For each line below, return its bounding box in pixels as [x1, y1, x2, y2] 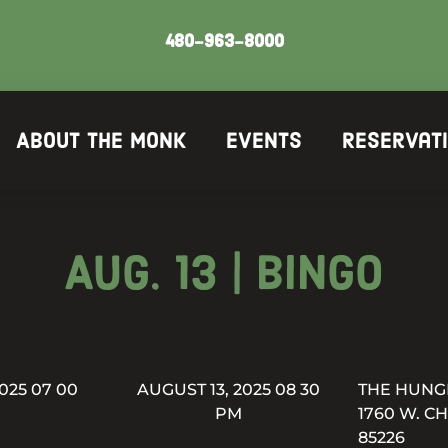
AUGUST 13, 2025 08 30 [137, 380, 321, 400]
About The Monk [16, 126, 187, 155]
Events [226, 126, 303, 155]
